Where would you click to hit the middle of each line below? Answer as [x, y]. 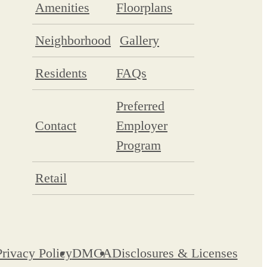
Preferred [140, 105]
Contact [56, 125]
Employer [142, 125]
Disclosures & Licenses [175, 253]
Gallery [139, 40]
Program [139, 145]
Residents [61, 73]
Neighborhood [73, 40]
